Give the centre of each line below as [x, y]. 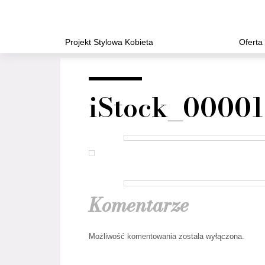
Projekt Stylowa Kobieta [109, 42]
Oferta [251, 42]
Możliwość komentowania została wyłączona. [167, 236]
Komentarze [139, 205]
